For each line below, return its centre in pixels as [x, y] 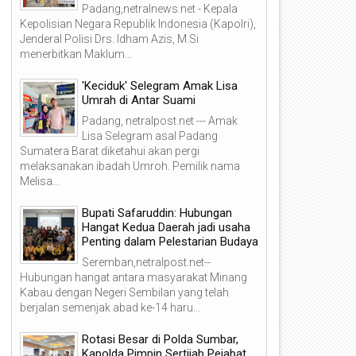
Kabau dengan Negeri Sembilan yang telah [124, 292]
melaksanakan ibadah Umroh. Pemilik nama [130, 166]
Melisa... [40, 181]
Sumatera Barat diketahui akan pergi [110, 151]
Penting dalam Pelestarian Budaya [170, 241]
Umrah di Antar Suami [139, 100]
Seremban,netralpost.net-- [146, 262]
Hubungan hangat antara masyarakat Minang [133, 277]
